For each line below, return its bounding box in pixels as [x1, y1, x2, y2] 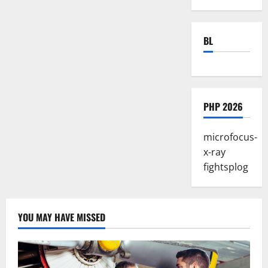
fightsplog [203, 160, 248, 173]
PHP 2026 [203, 99, 243, 114]
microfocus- [203, 130, 257, 144]
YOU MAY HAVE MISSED [18, 209, 105, 224]
